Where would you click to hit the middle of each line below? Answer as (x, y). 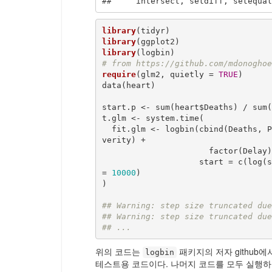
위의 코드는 (119, 252)
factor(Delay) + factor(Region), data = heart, (155, 151)
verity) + (126, 140)
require (119, 74)
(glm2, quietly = (177, 74)
